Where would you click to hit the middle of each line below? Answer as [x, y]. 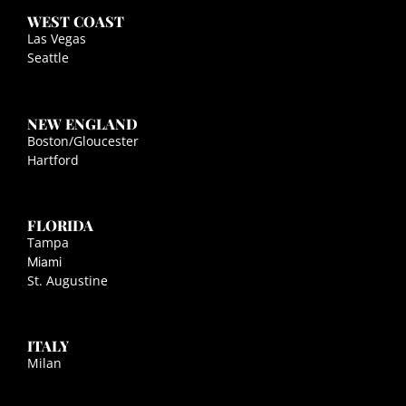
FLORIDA [60, 225]
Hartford [53, 159]
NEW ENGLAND [82, 123]
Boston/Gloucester [83, 140]
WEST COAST [76, 22]
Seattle [48, 58]
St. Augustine [68, 280]
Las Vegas [57, 39]
